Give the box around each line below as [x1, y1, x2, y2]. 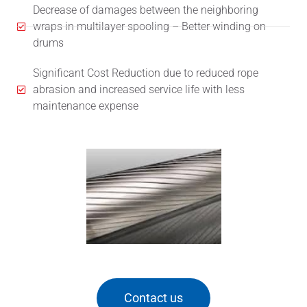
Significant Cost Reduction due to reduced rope [32, 66, 258, 79]
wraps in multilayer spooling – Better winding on [32, 19, 266, 33]
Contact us [124, 290, 183, 305]
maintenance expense [32, 99, 138, 112]
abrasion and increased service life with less [32, 82, 245, 96]
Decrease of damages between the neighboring [32, 3, 258, 16]
